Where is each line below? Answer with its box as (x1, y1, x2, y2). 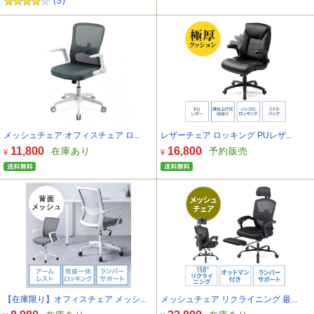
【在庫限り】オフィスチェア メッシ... (4, 294, 146, 303)
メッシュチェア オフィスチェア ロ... (4, 130, 140, 139)
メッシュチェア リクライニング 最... (161, 294, 297, 303)
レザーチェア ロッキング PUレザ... (161, 130, 292, 139)
